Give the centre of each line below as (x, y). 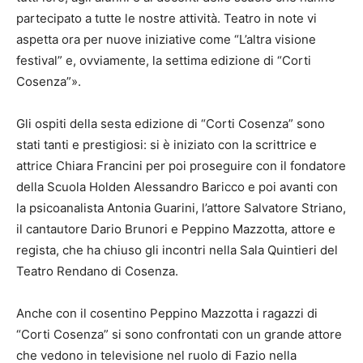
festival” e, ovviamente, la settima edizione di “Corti (164, 60)
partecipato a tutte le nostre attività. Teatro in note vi (167, 18)
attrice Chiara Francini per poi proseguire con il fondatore (181, 165)
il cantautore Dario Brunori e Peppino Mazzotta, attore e (176, 228)
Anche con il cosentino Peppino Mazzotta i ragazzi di (167, 313)
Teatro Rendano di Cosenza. (97, 271)
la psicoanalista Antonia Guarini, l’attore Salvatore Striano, (181, 207)
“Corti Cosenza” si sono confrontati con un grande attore (179, 334)
